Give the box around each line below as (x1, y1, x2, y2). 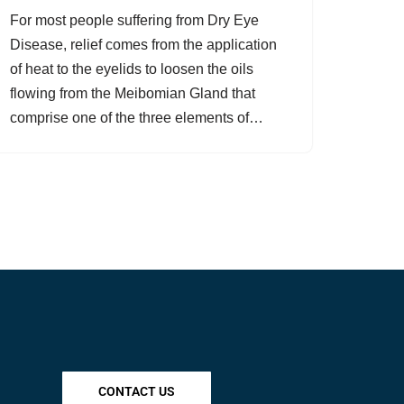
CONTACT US (98, 384, 176, 399)
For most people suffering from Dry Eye (10, 13, 259, 28)
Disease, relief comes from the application (10, 37, 277, 52)
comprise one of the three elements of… (10, 110, 267, 125)
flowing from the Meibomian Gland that (10, 86, 255, 101)
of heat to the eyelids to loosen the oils (10, 61, 253, 77)
